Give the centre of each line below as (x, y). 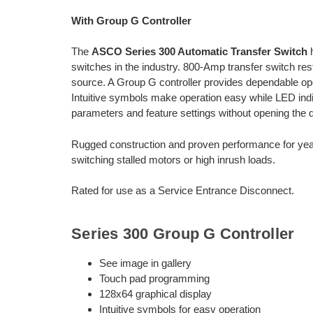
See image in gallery (145, 263)
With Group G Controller (131, 20)
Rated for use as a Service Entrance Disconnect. (183, 191)
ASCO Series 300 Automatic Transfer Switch (199, 52)
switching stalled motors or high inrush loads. (173, 159)
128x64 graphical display (155, 293)
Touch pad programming (154, 278)
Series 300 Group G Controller (183, 233)
